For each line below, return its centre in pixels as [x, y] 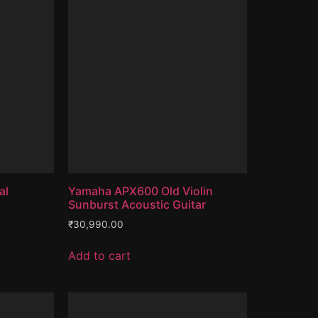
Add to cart [100, 256]
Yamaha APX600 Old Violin [141, 191]
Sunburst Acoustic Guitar [137, 204]
